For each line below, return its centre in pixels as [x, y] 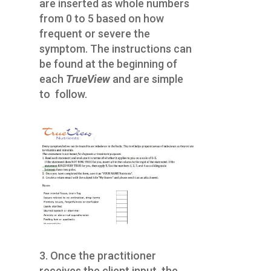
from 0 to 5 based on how [101, 18]
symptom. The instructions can [115, 48]
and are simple [148, 79]
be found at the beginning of [108, 64]
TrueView [88, 79]
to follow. [63, 94]
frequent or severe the [94, 33]
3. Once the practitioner [97, 256]
